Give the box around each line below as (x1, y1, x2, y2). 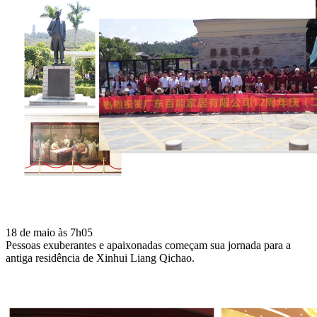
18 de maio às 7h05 (6, 226, 93, 238)
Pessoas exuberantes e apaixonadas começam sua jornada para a (6, 238, 291, 251)
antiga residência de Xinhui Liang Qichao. (6, 251, 195, 264)
